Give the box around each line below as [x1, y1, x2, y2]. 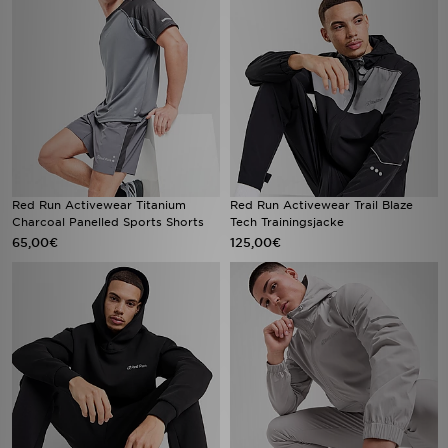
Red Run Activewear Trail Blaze [230, 198, 413, 212]
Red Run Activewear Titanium [12, 198, 186, 212]
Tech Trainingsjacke [230, 215, 344, 229]
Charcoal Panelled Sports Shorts [12, 215, 204, 229]
